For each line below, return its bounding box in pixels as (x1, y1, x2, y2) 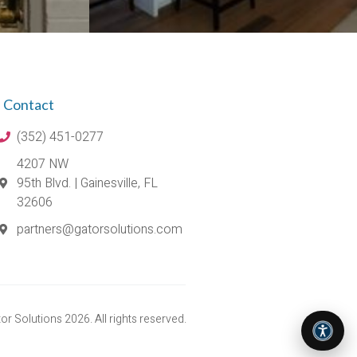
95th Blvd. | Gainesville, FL (17, 173, 159, 193)
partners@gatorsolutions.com (17, 219, 183, 239)
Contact (2, 95, 54, 113)
